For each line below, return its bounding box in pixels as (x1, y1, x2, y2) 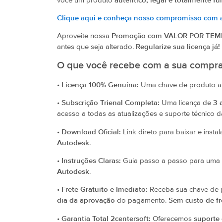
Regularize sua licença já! (136, 43, 220, 51)
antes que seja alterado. (57, 43, 136, 51)
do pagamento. (115, 197, 168, 205)
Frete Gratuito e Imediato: (61, 186, 148, 194)
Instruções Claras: (61, 157, 121, 165)
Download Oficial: (61, 128, 121, 136)
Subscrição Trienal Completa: (61, 99, 160, 107)
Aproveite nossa (57, 32, 111, 40)
